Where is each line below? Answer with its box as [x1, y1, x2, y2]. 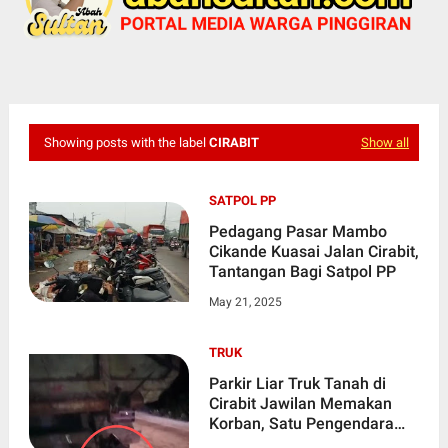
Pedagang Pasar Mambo [208, 221, 387, 241]
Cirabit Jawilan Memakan [208, 393, 392, 413]
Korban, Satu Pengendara [208, 413, 394, 433]
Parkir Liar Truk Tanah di [208, 373, 386, 393]
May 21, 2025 [208, 294, 282, 309]
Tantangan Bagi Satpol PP [208, 261, 396, 281]
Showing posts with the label [43, 134, 209, 150]
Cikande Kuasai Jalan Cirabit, [208, 241, 419, 261]
